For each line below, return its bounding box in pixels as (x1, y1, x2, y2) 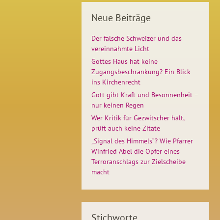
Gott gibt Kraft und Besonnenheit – (91, 90, 198, 99)
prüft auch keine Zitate (91, 124, 160, 133)
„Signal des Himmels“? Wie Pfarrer (91, 137, 193, 145)
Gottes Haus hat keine (91, 57, 158, 66)
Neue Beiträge (91, 11, 151, 24)
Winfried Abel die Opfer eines (91, 147, 180, 156)
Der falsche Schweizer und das (91, 34, 182, 43)
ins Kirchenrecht (91, 78, 140, 86)
